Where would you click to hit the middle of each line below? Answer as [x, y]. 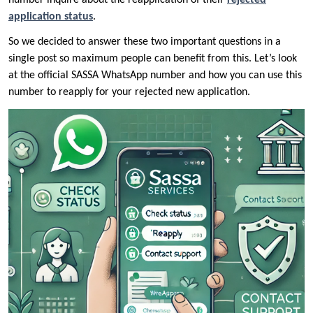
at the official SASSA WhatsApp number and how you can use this [155, 76]
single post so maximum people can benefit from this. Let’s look [153, 59]
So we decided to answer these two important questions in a [145, 42]
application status [51, 17]
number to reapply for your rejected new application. [129, 93]
